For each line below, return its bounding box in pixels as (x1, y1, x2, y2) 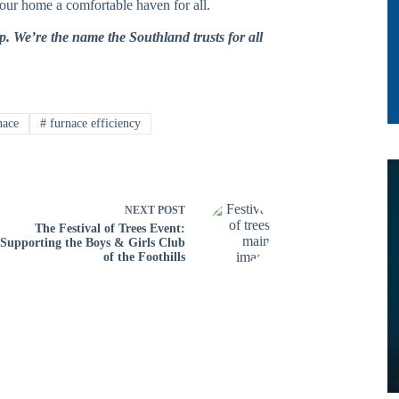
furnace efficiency (45, 117, 141, 131)
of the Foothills (103, 249, 186, 264)
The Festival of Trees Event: (35, 221, 186, 235)
